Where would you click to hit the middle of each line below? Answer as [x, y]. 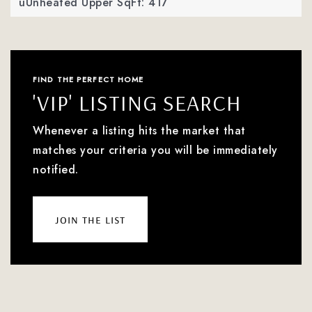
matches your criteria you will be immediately [155, 150]
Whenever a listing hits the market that [139, 131]
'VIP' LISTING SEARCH [137, 102]
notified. [56, 170]
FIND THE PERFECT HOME [88, 79]
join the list [90, 219]
